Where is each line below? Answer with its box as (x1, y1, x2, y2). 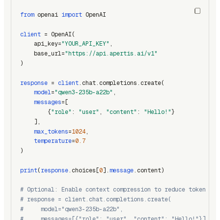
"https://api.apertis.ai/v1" (65, 50, 158, 58)
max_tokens (34, 127, 68, 136)
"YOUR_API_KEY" (61, 40, 110, 48)
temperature (34, 137, 72, 145)
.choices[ (68, 166, 99, 174)
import (61, 11, 82, 19)
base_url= (20, 50, 65, 58)
